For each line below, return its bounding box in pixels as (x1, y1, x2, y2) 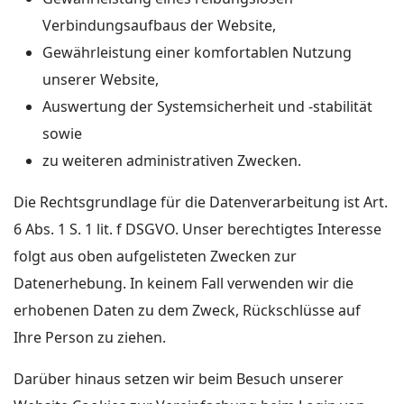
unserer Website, (42, 69, 159, 89)
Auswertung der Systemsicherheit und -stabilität (42, 96, 372, 116)
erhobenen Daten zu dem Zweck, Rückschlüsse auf (14, 300, 361, 320)
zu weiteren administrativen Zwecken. (42, 151, 301, 170)
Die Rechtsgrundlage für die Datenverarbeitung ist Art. (14, 192, 388, 212)
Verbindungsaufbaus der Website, (42, 15, 276, 35)
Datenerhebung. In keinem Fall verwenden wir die (14, 273, 353, 293)
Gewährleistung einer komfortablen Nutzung (42, 42, 352, 62)
